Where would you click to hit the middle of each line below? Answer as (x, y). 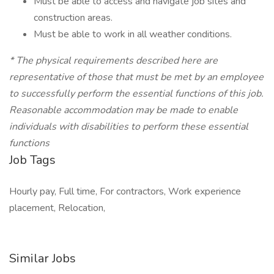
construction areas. (73, 18)
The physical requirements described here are (116, 61)
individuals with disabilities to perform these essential (129, 127)
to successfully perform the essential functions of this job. (136, 94)
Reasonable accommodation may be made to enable (124, 110)
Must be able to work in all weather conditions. (133, 34)
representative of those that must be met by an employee (136, 77)
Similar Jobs (43, 258)
